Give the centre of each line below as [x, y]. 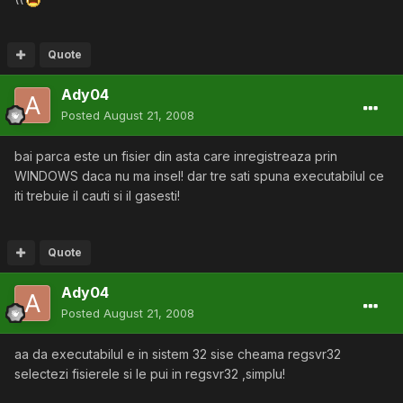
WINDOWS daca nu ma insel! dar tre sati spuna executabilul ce [199, 176]
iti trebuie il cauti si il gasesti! [97, 196]
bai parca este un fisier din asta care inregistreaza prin [176, 157]
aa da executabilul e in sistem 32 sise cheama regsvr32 [178, 354]
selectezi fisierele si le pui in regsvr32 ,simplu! [150, 374]
